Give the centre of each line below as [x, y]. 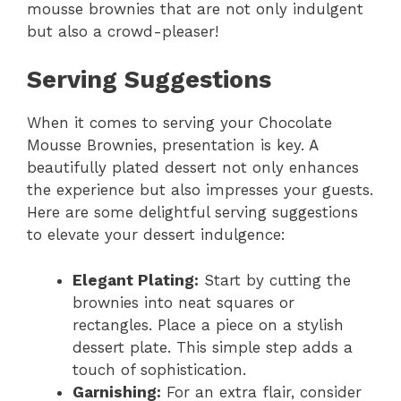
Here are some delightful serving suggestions [192, 213]
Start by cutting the [275, 280]
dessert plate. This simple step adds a [213, 347]
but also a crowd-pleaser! [123, 31]
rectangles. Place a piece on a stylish [208, 324]
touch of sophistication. [159, 369]
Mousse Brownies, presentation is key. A [172, 145]
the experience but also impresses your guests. [200, 190]
